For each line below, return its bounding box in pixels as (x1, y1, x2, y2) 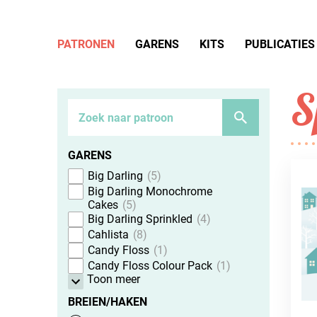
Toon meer (87, 272, 141, 286)
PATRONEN (57, 37, 115, 51)
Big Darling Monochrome (87, 185, 212, 198)
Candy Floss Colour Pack (87, 259, 212, 272)
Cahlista (87, 228, 129, 241)
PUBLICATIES (245, 37, 315, 51)
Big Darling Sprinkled (87, 212, 192, 226)
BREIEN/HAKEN (67, 295, 147, 309)
